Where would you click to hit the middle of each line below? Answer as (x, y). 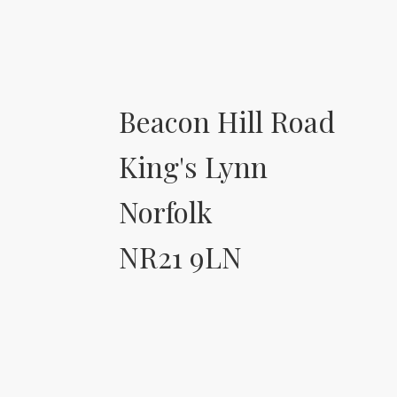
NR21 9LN (181, 257)
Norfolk (166, 212)
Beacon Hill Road (227, 121)
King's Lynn (194, 167)
